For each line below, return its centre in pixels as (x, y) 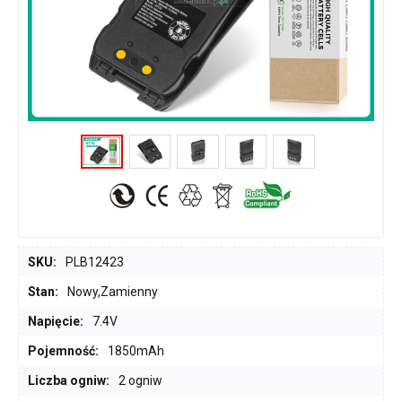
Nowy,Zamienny (113, 291)
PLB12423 (95, 262)
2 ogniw (140, 380)
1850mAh (136, 350)
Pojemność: (63, 350)
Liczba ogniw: (69, 380)
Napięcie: (56, 321)
